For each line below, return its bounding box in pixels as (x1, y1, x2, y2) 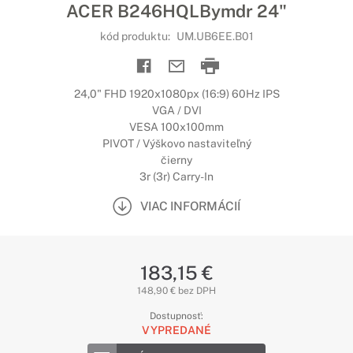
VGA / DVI (151, 104, 202, 117)
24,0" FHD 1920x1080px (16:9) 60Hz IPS (73, 87, 280, 100)
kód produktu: (99, 30, 173, 43)
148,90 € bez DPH (137, 285, 216, 296)
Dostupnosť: (150, 310, 203, 321)
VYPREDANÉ (142, 324, 211, 336)
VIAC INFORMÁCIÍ (140, 199, 240, 213)
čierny (161, 154, 192, 166)
